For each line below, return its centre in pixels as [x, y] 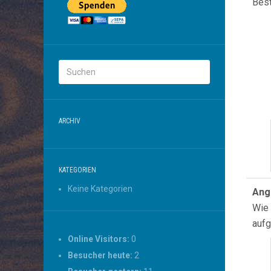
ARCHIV [70, 121]
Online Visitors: [100, 239]
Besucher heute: [101, 255]
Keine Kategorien [100, 189]
